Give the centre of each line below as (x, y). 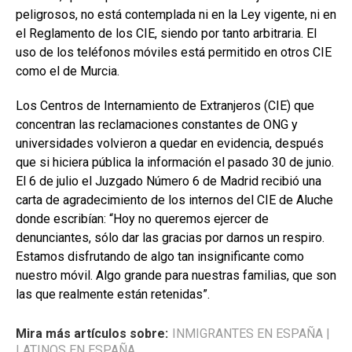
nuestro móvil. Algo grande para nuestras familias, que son (176, 276)
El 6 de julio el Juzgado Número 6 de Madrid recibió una (169, 181)
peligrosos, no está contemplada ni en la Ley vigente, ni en (176, 15)
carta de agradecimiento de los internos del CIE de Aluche (174, 200)
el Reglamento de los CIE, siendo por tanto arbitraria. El (166, 34)
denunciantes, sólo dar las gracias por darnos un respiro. (170, 238)
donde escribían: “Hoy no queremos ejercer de (142, 219)
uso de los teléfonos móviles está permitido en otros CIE (174, 53)
